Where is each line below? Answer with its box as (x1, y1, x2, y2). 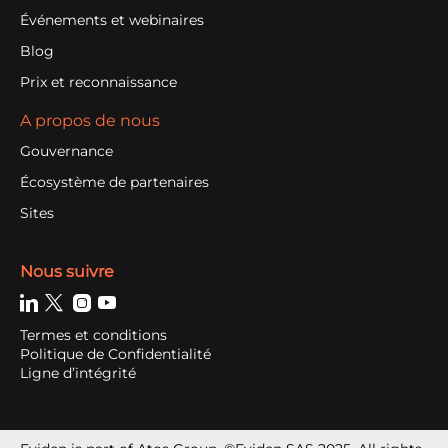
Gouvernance (20, 142, 113, 161)
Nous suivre (20, 262, 114, 282)
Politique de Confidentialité (20, 345, 211, 364)
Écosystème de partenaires (20, 173, 209, 192)
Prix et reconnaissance (20, 73, 177, 92)
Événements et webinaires (20, 11, 204, 30)
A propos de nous (20, 111, 160, 131)
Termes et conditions (20, 326, 167, 345)
